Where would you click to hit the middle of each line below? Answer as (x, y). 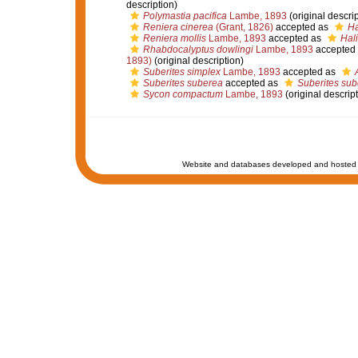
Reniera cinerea (178, 27)
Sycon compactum (183, 94)
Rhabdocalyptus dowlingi (198, 50)
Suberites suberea (183, 83)
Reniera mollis (174, 38)
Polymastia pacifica (185, 16)
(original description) (197, 61)
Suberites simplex (181, 72)
